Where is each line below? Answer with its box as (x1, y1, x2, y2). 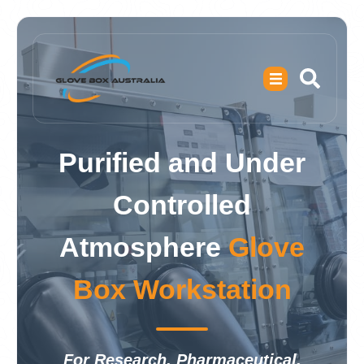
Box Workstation (72, 274, 292, 305)
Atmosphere (59, 232, 228, 262)
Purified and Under (58, 147, 305, 178)
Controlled (113, 189, 251, 220)
